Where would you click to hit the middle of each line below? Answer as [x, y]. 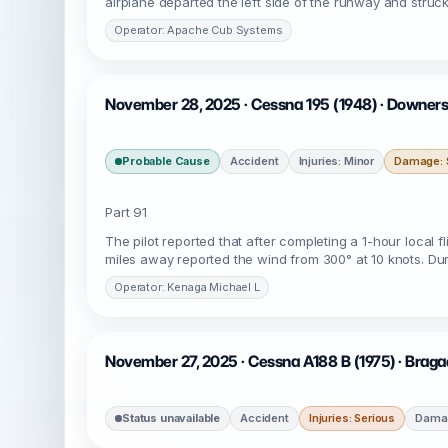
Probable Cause [166, 161]
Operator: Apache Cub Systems [198, 30]
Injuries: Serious [352, 418]
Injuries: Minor [336, 161]
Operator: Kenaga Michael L [187, 287]
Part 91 [126, 212]
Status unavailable [171, 418]
